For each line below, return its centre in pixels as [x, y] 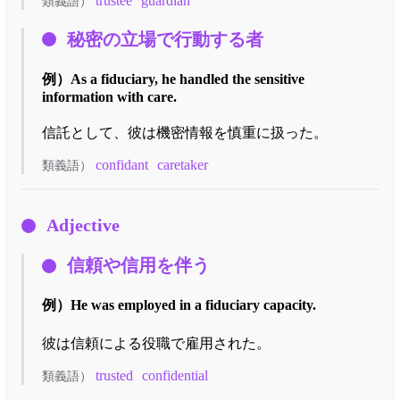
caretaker [183, 165]
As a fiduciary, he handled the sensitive [187, 79]
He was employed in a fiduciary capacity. [193, 305]
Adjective [83, 225]
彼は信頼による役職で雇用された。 [156, 343]
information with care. [109, 96]
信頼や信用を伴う [138, 266]
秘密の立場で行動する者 [165, 39]
